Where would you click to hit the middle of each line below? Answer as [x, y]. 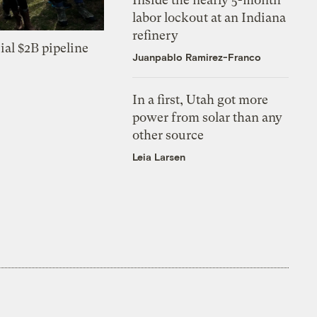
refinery [156, 35]
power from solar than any [208, 117]
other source [168, 134]
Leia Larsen [159, 156]
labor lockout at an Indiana [209, 17]
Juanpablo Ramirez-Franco [197, 57]
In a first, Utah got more [201, 99]
